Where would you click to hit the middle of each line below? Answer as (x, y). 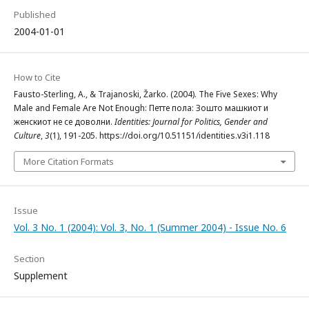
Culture (27, 135)
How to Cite (37, 77)
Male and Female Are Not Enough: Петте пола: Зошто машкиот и (141, 108)
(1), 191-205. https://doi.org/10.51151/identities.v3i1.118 (160, 135)
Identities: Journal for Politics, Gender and (191, 121)
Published (35, 14)
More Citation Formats (69, 161)
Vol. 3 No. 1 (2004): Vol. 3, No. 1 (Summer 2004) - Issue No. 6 (150, 227)
